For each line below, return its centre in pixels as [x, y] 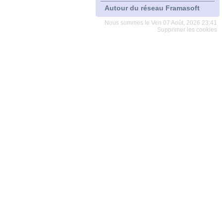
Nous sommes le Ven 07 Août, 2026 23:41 [161, 23]
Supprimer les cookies [187, 30]
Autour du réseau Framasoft [152, 8]
